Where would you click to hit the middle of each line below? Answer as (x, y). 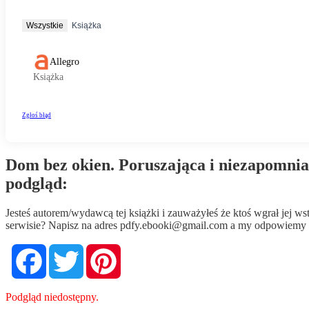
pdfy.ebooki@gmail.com (174, 225)
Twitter (101, 249)
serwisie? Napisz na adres (63, 225)
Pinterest (141, 249)
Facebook (69, 249)
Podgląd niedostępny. (52, 297)
